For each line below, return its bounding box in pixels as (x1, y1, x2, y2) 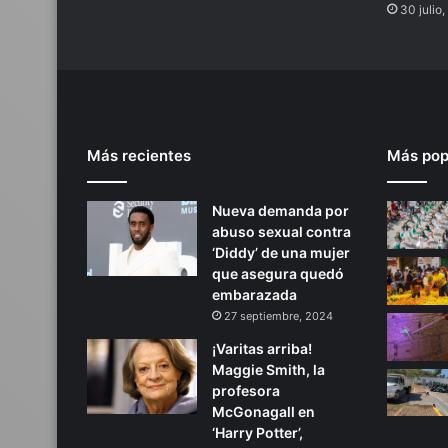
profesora (212, 382, 280, 400)
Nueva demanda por (212, 202, 349, 220)
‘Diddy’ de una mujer (212, 244, 350, 262)
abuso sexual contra (212, 223, 351, 241)
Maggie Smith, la (212, 361, 325, 379)
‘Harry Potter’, (212, 424, 303, 442)
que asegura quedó (212, 265, 344, 283)
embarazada (212, 286, 297, 304)
